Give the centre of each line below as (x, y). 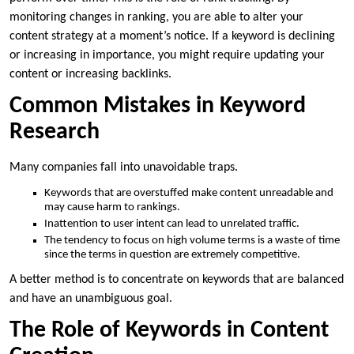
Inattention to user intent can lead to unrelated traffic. (172, 224)
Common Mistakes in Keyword (158, 106)
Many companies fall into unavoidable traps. (124, 167)
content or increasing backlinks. (90, 74)
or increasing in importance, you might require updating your (167, 55)
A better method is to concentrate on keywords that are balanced (177, 279)
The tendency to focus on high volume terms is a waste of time (192, 240)
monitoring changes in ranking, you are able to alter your (156, 17)
